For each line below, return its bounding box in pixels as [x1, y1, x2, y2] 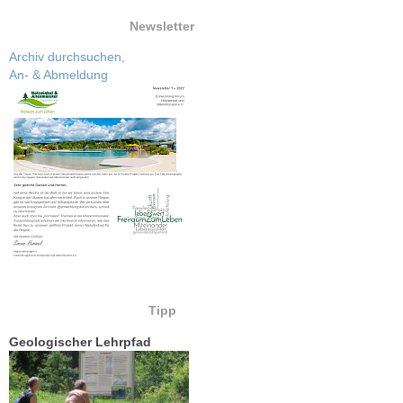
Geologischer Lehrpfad [9, 334, 151, 349]
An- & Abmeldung [9, 67, 108, 82]
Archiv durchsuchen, [9, 49, 125, 64]
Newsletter [130, 18, 194, 33]
